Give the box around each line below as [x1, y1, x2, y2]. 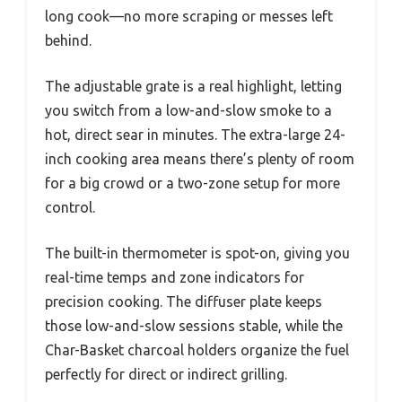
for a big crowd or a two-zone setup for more [45, 175, 340, 192]
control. [45, 199, 95, 216]
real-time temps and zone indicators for [45, 269, 304, 286]
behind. [45, 32, 92, 49]
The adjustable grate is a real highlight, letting [45, 78, 342, 95]
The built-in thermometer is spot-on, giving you [45, 245, 350, 262]
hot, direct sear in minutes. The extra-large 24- [45, 127, 345, 144]
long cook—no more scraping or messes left [45, 8, 333, 25]
